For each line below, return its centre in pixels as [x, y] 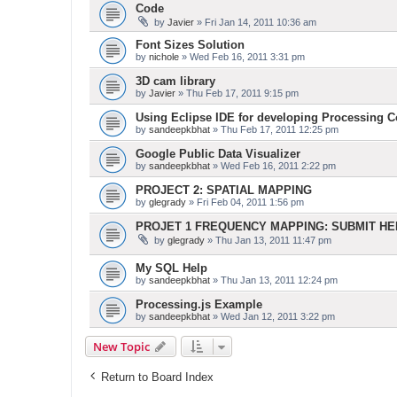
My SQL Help [171, 268]
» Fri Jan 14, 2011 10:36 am [255, 22]
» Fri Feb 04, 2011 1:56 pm [245, 202]
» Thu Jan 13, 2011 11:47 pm [268, 240]
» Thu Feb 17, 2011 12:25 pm [274, 129]
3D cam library [175, 81]
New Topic [121, 346]
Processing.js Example [199, 304]
